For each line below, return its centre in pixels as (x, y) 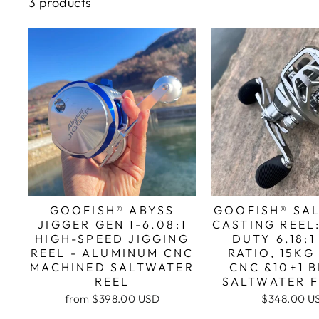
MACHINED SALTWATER (112, 267)
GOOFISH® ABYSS (112, 210)
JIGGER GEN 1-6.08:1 (112, 225)
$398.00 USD (126, 299)
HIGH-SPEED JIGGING (112, 239)
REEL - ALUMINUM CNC (112, 253)
